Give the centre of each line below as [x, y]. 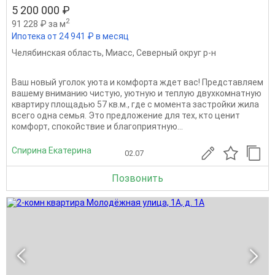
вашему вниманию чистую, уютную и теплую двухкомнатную [137, 93]
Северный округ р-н [176, 52]
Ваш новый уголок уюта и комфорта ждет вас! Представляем [137, 82]
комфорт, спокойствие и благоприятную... [97, 126]
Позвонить [137, 178]
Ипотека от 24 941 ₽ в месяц [70, 36]
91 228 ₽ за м [39, 24]
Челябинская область [57, 52]
